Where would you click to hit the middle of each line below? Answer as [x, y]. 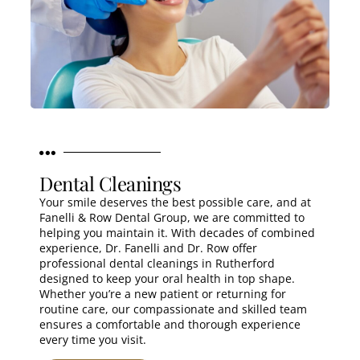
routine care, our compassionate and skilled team [173, 309]
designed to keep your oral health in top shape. [167, 278]
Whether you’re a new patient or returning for [163, 293]
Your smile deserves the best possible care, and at [175, 202]
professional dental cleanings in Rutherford [157, 263]
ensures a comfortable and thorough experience [170, 324]
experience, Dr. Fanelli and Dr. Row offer [148, 247]
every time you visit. [93, 339]
